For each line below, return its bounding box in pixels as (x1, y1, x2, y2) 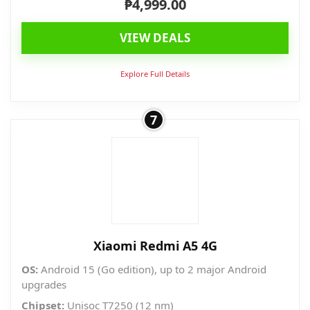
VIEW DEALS (120, 30, 190, 46)
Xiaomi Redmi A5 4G (93, 237, 217, 255)
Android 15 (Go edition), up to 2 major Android (38, 262, 266, 277)
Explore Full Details (120, 69, 190, 80)
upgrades (21, 277, 66, 292)
